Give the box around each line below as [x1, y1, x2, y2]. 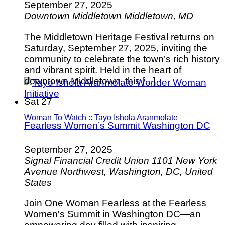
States [24, 177, 52, 188]
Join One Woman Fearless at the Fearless [24, 197, 206, 208]
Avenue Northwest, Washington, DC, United [24, 166, 213, 177]
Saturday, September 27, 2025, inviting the [24, 42, 207, 53]
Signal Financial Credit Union [24, 155, 152, 166]
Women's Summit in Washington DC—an [24, 208, 201, 219]
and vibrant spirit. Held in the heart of [24, 64, 181, 75]
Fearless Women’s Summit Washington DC [24, 120, 210, 131]
